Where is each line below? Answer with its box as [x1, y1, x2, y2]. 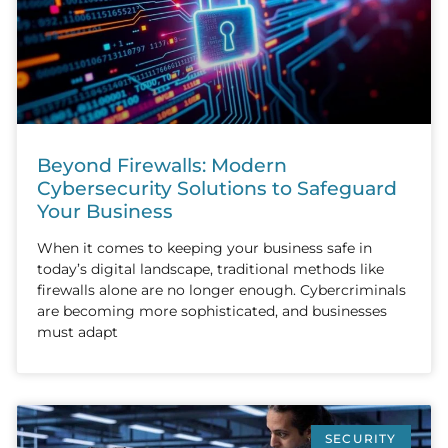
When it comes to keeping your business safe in [37, 238, 372, 257]
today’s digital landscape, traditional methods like [37, 259, 384, 278]
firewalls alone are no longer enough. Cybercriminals [37, 280, 406, 299]
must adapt [37, 322, 118, 341]
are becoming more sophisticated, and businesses [37, 301, 387, 320]
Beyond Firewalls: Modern [37, 152, 287, 177]
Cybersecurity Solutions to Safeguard [37, 175, 397, 200]
